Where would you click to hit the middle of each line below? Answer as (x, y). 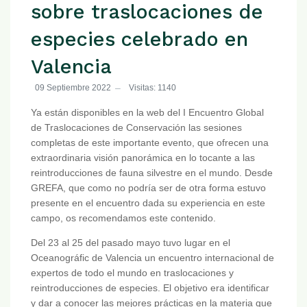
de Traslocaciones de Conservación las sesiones (136, 128)
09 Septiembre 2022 (73, 87)
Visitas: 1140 (152, 87)
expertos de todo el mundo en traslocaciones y (132, 273)
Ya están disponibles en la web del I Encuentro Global (147, 113)
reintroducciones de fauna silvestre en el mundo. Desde (152, 173)
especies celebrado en (139, 39)
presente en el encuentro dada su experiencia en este (148, 203)
